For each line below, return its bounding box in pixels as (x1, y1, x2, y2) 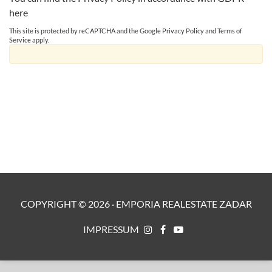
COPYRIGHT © (20, 197, 88, 209)
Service (9, 35, 31, 44)
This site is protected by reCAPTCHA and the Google (9, 26, 162, 35)
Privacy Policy (162, 26, 204, 35)
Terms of (217, 26, 242, 35)
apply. (31, 35, 49, 44)
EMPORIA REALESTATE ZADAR (115, 197, 252, 209)
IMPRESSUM (83, 223, 139, 235)
